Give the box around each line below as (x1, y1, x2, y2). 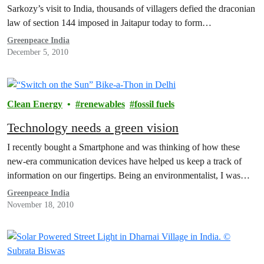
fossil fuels (134, 99, 174, 110)
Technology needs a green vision (7, 120, 179, 136)
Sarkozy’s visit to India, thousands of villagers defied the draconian (7, 4, 255, 14)
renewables (80, 99, 125, 110)
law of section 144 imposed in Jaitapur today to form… (7, 18, 212, 28)
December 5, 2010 (7, 48, 68, 57)
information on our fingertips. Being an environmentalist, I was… (7, 170, 250, 181)
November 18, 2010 (7, 200, 74, 210)
